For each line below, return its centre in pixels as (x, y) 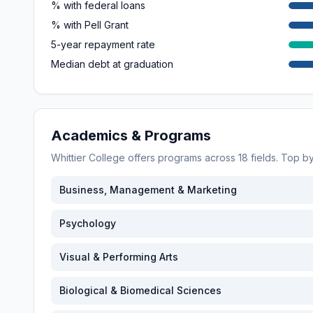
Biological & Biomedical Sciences (140, 290)
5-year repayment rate (103, 44)
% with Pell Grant (90, 25)
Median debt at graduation (112, 64)
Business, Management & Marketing (148, 190)
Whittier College (88, 158)
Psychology (88, 223)
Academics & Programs (131, 136)
